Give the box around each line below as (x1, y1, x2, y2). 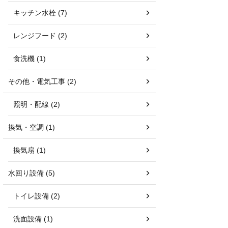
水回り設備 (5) (8, 168, 55, 177)
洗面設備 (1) (13, 214, 53, 223)
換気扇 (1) (13, 146, 46, 154)
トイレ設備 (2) (13, 191, 60, 200)
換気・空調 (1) (8, 123, 55, 131)
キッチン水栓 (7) (13, 8, 67, 17)
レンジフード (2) (13, 31, 67, 40)
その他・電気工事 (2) (8, 77, 76, 85)
